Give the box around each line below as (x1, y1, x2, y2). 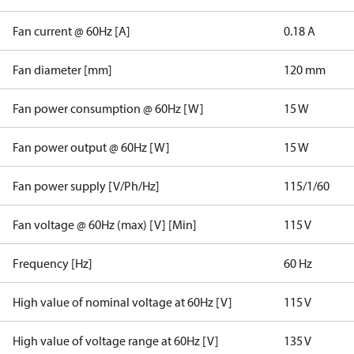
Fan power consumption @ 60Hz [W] (13, 100, 204, 116)
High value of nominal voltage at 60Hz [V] (13, 294, 232, 310)
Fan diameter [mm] (13, 62, 112, 77)
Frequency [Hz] (13, 255, 92, 271)
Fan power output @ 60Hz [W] (13, 139, 170, 155)
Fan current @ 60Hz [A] (13, 23, 130, 39)
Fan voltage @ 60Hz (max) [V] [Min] (13, 217, 197, 232)
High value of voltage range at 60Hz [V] (13, 333, 219, 348)
